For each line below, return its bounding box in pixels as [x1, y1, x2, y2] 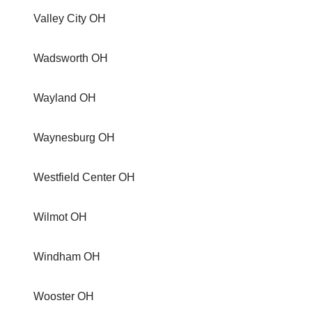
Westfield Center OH [33, 171, 135, 183]
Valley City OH [33, 13, 106, 24]
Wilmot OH [33, 211, 87, 223]
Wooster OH [33, 290, 94, 302]
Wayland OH [33, 92, 96, 104]
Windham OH [33, 251, 100, 263]
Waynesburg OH [33, 132, 115, 143]
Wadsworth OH [33, 52, 108, 64]
